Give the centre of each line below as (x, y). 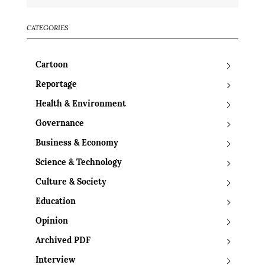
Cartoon (52, 66)
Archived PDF (63, 241)
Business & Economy (77, 144)
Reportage (56, 85)
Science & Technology (79, 163)
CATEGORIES (48, 29)
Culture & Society (71, 183)
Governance (60, 124)
